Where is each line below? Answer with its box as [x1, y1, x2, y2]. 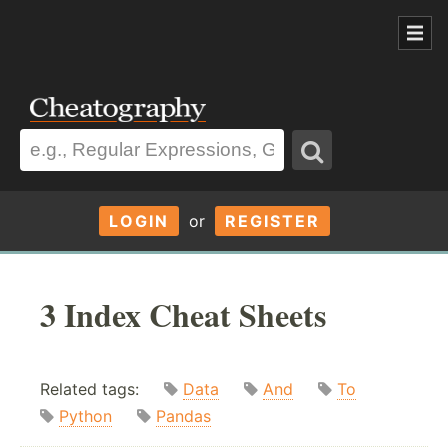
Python [59, 406, 112, 427]
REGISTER [224, 210, 320, 231]
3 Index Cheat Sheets [40, 290, 326, 338]
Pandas [156, 406, 211, 427]
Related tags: [40, 379, 164, 400]
